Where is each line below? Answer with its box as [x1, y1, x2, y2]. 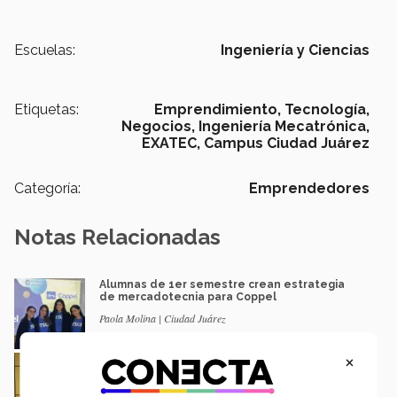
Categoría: [14, 179, 81, 197]
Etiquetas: [14, 100, 79, 118]
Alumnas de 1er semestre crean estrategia [99, 277, 345, 291]
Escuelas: [14, 41, 75, 58]
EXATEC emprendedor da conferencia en [99, 352, 332, 365]
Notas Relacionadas [14, 223, 221, 250]
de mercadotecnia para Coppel [99, 290, 276, 303]
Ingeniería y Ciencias [221, 41, 370, 58]
